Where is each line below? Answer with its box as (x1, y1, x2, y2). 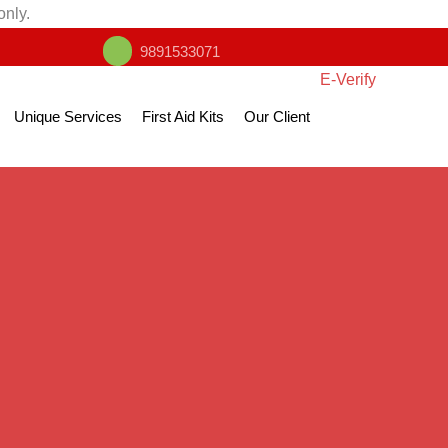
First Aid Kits (142, 107, 224, 125)
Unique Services (14, 107, 122, 125)
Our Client (244, 107, 310, 125)
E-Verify (320, 71, 376, 88)
